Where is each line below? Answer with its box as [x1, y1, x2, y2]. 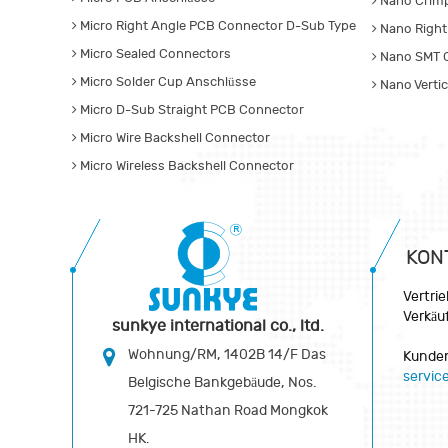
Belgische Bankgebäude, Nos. [128, 374, 316, 392]
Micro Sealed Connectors [77, 46, 231, 63]
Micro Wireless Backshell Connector [77, 158, 294, 175]
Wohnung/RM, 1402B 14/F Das [128, 346, 326, 364]
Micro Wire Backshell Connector [77, 130, 270, 147]
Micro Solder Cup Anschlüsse [77, 74, 256, 91]
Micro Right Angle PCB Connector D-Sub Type [77, 18, 356, 35]
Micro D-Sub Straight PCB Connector [77, 102, 304, 119]
